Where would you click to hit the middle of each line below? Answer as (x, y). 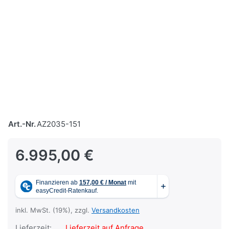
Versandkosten (116, 210)
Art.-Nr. (22, 124)
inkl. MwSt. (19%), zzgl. (53, 210)
